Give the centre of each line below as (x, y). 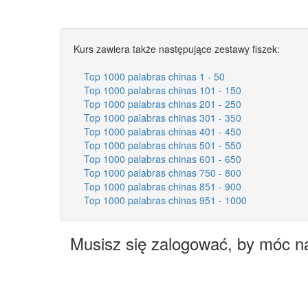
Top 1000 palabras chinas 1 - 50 (154, 76)
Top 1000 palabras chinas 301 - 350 (163, 117)
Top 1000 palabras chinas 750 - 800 (163, 172)
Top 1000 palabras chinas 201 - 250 (163, 103)
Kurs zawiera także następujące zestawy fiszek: (177, 48)
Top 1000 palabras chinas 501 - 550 (163, 145)
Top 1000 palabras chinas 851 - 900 (163, 186)
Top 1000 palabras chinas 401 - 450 (163, 131)
